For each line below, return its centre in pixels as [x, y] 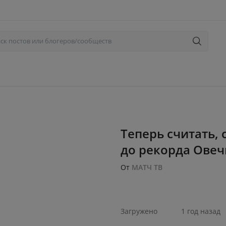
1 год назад [201, 211]
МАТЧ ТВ [147, 167]
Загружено [139, 211]
